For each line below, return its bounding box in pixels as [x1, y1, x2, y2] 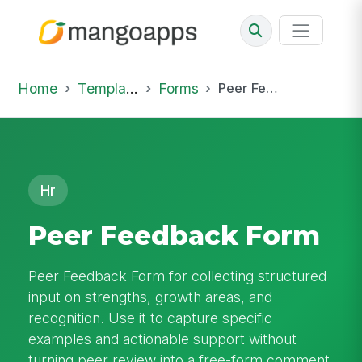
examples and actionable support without [28, 330, 297, 347]
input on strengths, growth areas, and [28, 288, 273, 305]
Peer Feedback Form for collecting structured [28, 267, 327, 284]
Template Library [77, 79, 126, 97]
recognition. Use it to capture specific [28, 309, 273, 326]
